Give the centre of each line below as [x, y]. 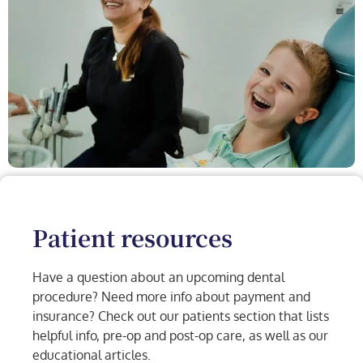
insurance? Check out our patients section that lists [181, 316]
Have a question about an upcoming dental [158, 278]
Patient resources [132, 238]
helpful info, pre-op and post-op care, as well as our [180, 336]
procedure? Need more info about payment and [171, 297]
